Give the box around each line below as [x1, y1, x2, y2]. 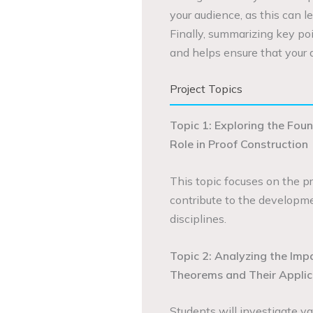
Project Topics [169, 82, 242, 96]
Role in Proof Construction [169, 137, 308, 152]
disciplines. [169, 211, 226, 226]
